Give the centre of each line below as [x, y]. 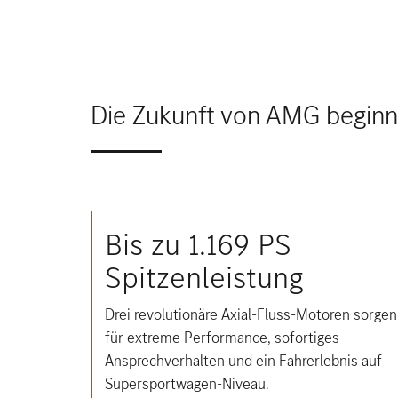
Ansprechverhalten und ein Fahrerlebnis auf [243, 361]
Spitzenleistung [204, 278]
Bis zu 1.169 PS [198, 245]
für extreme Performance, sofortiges [222, 338]
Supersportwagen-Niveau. [187, 384]
